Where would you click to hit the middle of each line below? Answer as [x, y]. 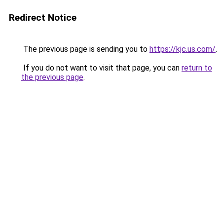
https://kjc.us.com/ [183, 49]
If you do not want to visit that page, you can [101, 68]
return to [197, 68]
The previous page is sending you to [85, 49]
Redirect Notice [43, 18]
